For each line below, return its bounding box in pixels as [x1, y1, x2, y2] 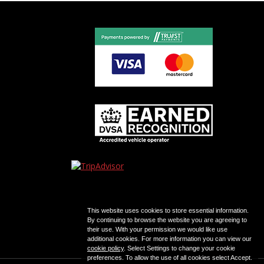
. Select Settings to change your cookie [124, 245, 235, 252]
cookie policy [87, 245, 124, 252]
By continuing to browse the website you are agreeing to [87, 216, 247, 223]
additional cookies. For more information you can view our [87, 235, 252, 242]
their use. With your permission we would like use [87, 226, 227, 233]
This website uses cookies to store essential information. [87, 207, 249, 214]
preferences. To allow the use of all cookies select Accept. [87, 254, 252, 261]
